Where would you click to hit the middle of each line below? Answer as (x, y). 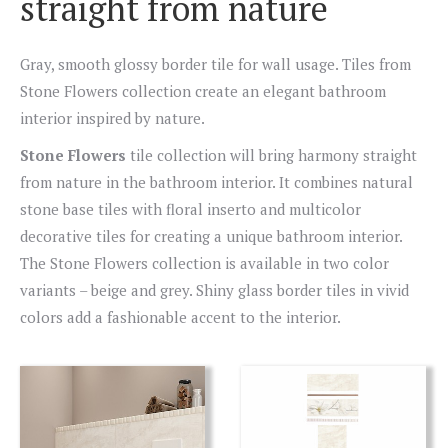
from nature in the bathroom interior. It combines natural (216, 182)
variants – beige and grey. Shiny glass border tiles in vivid (214, 290)
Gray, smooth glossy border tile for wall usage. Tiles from (215, 64)
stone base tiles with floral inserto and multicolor (190, 209)
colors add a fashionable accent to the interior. (180, 317)
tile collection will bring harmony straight (271, 155)
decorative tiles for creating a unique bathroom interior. (211, 236)
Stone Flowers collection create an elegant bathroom (203, 91)
